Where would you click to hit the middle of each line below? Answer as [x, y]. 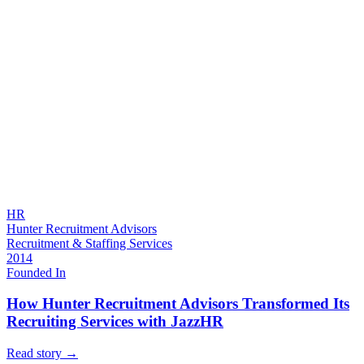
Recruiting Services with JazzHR [115, 322]
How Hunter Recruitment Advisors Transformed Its [178, 304]
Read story [36, 353]
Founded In [36, 272]
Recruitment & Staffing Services [89, 243]
